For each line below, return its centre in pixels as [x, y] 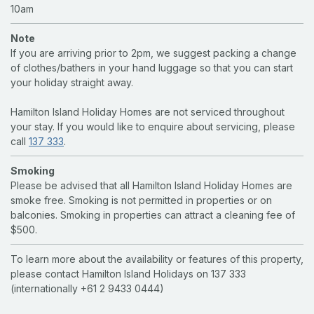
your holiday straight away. [72, 83]
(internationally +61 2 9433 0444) [87, 289]
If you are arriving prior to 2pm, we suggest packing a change [153, 53]
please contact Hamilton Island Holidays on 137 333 [128, 274]
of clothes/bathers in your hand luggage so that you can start [152, 68]
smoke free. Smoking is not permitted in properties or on [141, 200]
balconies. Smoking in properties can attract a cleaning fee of [153, 215]
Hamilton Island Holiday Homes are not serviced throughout [148, 112]
